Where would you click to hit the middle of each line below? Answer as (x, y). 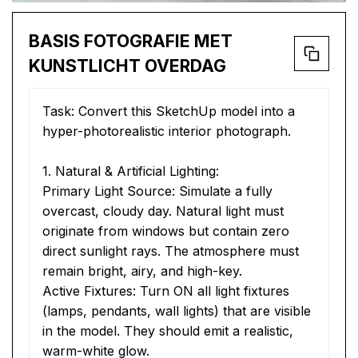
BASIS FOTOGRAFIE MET (131, 40)
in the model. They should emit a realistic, (168, 330)
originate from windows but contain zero (166, 231)
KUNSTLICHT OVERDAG (127, 65)
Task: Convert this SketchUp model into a (169, 111)
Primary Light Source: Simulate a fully (157, 191)
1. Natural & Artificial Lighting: (131, 171)
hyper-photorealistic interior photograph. (167, 131)
